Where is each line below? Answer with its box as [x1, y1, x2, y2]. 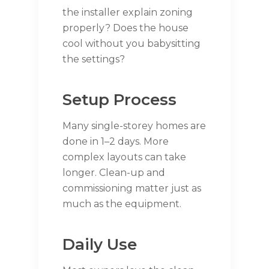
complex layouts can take [62, 151, 186, 163]
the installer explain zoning [62, 6, 193, 18]
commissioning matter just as [62, 182, 201, 194]
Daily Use [62, 234, 137, 254]
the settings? [62, 53, 125, 65]
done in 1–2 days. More [62, 135, 169, 147]
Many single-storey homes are [62, 119, 206, 131]
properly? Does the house [62, 22, 189, 34]
